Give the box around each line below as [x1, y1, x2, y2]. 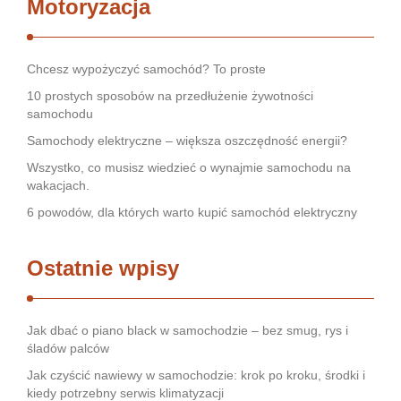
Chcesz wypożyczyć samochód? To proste [27, 62, 266, 76]
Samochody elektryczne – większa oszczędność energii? [27, 133, 347, 148]
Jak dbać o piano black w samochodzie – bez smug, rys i [27, 323, 348, 337]
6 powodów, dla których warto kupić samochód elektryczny [27, 205, 357, 219]
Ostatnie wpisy [27, 256, 179, 280]
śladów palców [27, 341, 109, 355]
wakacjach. [27, 178, 90, 192]
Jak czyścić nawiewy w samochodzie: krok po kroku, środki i [27, 368, 365, 382]
